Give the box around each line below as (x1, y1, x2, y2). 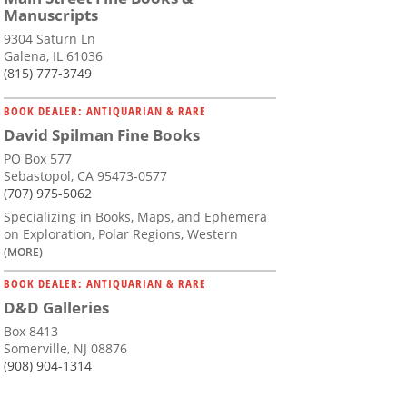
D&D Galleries (4, 297, 109, 319)
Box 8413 (4, 323, 58, 341)
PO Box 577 (4, 150, 72, 168)
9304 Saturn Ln (4, 30, 95, 48)
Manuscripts (4, 5, 98, 26)
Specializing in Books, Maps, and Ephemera (4, 208, 267, 226)
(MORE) (4, 244, 43, 260)
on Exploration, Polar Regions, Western (4, 225, 238, 243)
